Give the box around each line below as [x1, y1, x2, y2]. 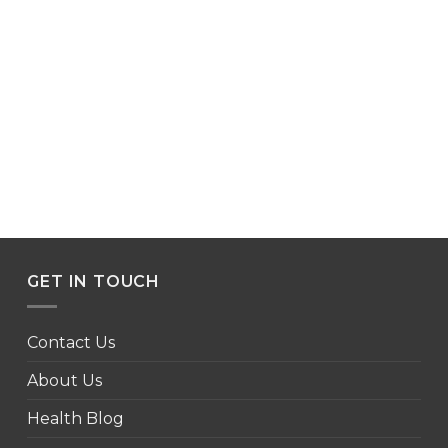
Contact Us [27, 333, 116, 353]
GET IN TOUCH [27, 272, 160, 292]
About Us [27, 371, 103, 391]
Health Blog [27, 409, 125, 429]
